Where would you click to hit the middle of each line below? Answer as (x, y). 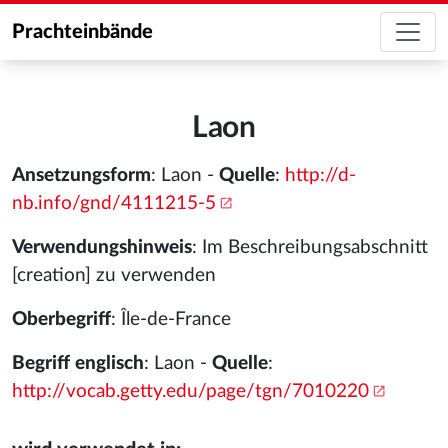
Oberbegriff (61, 319)
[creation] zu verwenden (114, 275)
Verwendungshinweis (102, 247)
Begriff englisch (78, 363)
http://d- (320, 175)
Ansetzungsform (81, 175)
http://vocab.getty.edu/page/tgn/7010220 (190, 391)
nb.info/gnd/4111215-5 (114, 203)
